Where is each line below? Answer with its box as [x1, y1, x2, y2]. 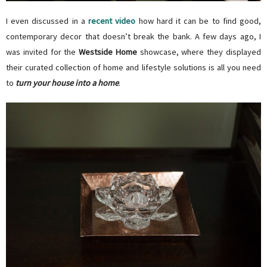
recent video [88, 15, 136, 27]
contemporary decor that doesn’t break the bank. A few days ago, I [6, 31, 261, 42]
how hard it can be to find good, [135, 15, 262, 27]
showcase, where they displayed [136, 46, 262, 58]
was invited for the [6, 46, 79, 58]
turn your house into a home [15, 77, 119, 89]
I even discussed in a [6, 15, 89, 27]
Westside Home [79, 46, 137, 58]
